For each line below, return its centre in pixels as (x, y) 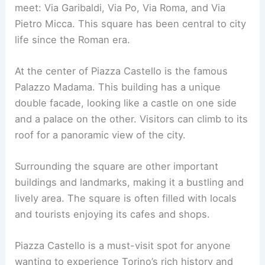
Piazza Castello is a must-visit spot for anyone (123, 246)
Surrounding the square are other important (117, 166)
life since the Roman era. (73, 39)
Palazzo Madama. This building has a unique (118, 87)
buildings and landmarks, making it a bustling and (130, 182)
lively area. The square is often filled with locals (126, 198)
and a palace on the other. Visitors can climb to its (132, 119)
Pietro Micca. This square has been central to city (131, 23)
